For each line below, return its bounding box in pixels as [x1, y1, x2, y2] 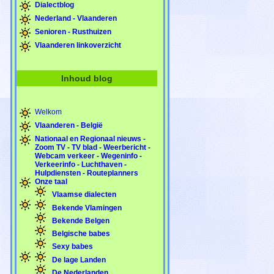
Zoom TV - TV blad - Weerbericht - [35, 143, 150, 152]
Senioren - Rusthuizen [35, 27, 111, 36]
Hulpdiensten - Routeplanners [35, 168, 138, 177]
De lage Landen [50, 255, 106, 264]
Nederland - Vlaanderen [35, 13, 117, 23]
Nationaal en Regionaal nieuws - [35, 134, 146, 143]
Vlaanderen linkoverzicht [35, 40, 121, 50]
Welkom [35, 107, 62, 116]
